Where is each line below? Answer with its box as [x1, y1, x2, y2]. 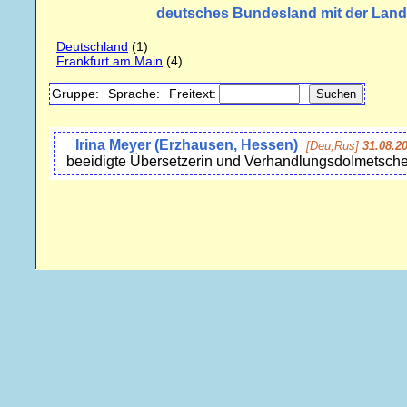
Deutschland [56, 39, 128, 55]
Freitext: [169, 86, 216, 102]
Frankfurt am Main [56, 54, 163, 69]
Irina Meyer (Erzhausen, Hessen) [75, 137, 298, 154]
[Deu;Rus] [306, 139, 359, 154]
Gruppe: [52, 86, 99, 102]
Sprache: [108, 86, 160, 102]
